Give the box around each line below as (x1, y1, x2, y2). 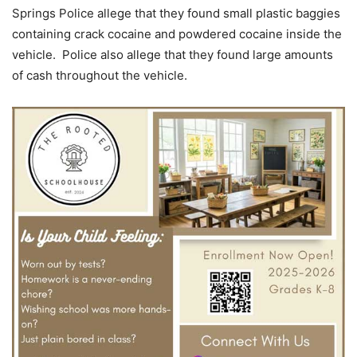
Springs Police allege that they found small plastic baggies (12, 6, 340, 22)
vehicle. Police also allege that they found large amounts (12, 47, 333, 63)
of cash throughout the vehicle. (12, 68, 187, 84)
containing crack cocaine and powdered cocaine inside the (12, 26, 342, 42)
